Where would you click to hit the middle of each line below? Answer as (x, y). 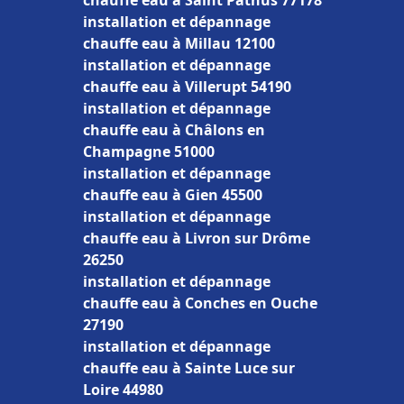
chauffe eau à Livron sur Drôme (197, 238)
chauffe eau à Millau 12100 (179, 43)
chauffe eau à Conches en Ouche (200, 303)
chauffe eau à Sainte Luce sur (189, 368)
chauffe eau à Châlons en (174, 130)
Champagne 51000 (149, 151)
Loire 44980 (123, 390)
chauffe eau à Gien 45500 (173, 195)
